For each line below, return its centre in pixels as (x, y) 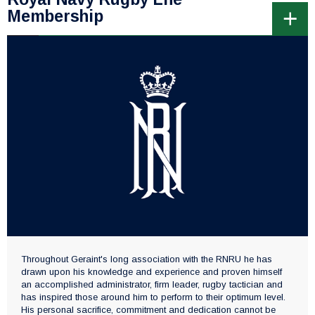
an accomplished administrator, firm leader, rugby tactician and (152, 285)
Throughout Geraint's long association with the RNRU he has (147, 259)
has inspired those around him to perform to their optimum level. (153, 297)
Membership (55, 16)
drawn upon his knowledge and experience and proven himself (152, 272)
